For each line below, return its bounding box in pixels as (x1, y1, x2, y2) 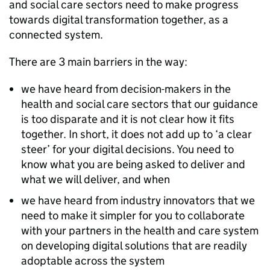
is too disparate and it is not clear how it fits (21, 112, 234, 126)
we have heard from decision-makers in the (21, 82, 231, 96)
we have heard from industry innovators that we (21, 193, 255, 207)
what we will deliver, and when (21, 172, 170, 186)
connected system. (9, 28, 103, 42)
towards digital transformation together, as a (9, 13, 228, 27)
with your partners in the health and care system (21, 224, 259, 237)
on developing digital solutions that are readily (21, 239, 247, 253)
